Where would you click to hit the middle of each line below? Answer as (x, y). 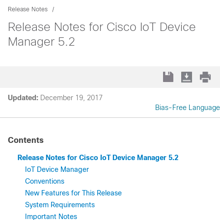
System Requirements (60, 205)
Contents (26, 140)
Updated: (23, 98)
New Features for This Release (73, 193)
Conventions (45, 181)
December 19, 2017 (71, 98)
